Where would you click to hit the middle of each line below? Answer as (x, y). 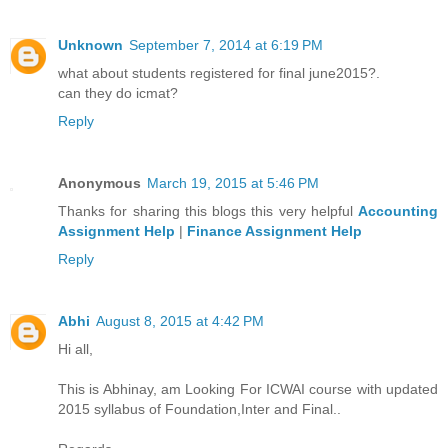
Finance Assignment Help (274, 231)
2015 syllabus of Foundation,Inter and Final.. (199, 409)
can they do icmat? (118, 93)
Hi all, (75, 349)
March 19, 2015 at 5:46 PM (233, 183)
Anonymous (99, 183)
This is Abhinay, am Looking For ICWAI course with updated (248, 389)
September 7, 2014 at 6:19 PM (226, 45)
